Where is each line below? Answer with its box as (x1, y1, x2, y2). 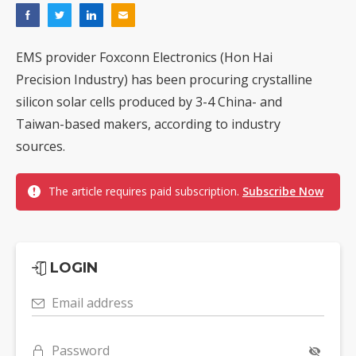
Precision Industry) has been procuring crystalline (16, 71, 312, 89)
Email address (52, 294, 133, 312)
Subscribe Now (242, 184, 323, 199)
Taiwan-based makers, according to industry (16, 115, 281, 133)
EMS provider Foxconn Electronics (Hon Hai (16, 48, 273, 67)
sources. (16, 137, 65, 156)
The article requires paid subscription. (48, 184, 242, 199)
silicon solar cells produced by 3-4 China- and (16, 93, 282, 111)
